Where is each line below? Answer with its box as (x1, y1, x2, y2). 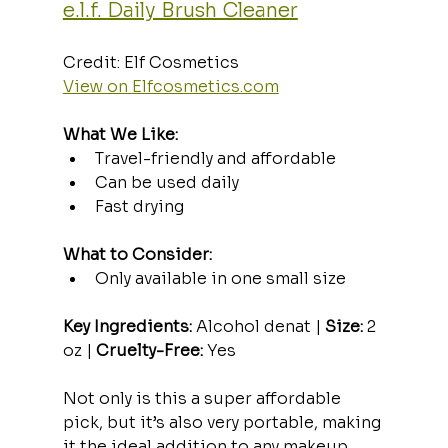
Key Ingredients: (62, 315, 192, 337)
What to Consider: (62, 243, 212, 265)
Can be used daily (94, 171, 239, 193)
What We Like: (62, 123, 178, 145)
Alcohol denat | (191, 315, 325, 337)
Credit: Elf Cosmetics (62, 51, 247, 73)
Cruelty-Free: (95, 339, 203, 361)
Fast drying (94, 195, 184, 217)
